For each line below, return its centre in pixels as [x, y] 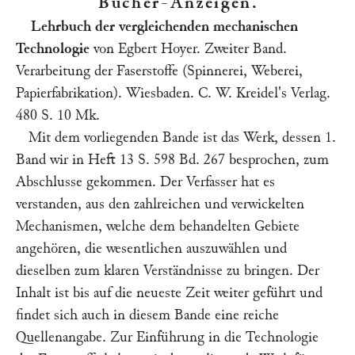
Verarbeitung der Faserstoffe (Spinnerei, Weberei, [159, 71]
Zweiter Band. [244, 49]
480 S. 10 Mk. [58, 115]
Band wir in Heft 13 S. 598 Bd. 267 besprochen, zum [172, 160]
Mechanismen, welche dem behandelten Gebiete [158, 226]
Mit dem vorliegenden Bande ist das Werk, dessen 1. [182, 137]
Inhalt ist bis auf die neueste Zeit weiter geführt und [169, 293]
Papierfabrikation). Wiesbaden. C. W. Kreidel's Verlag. [173, 93]
